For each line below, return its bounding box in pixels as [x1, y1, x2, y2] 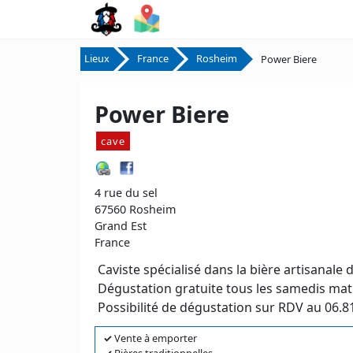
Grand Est [95, 218, 147, 233]
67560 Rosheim [95, 202, 176, 217]
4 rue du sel [95, 185, 158, 200]
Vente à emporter [112, 331, 197, 345]
